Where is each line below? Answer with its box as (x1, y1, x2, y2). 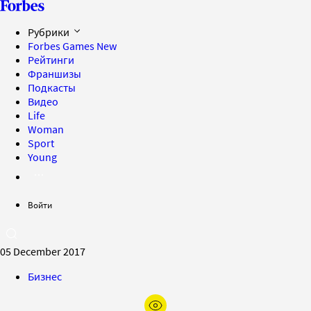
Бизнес (28, 269, 62, 283)
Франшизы (28, 67, 81, 81)
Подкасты (28, 81, 76, 94)
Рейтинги (28, 53, 74, 67)
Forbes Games (28, 39, 96, 53)
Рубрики (28, 25, 72, 39)
